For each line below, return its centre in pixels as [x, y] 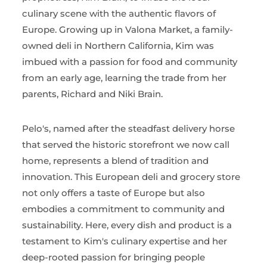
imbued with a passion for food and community [130, 61]
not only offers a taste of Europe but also [114, 193]
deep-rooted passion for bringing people [114, 257]
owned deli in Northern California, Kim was [118, 45]
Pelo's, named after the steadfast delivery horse [129, 128]
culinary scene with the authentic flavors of [119, 13]
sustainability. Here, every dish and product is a [127, 225]
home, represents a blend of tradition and [116, 160]
